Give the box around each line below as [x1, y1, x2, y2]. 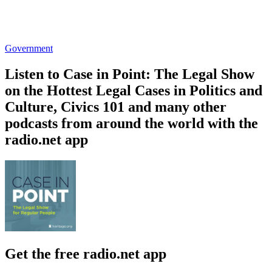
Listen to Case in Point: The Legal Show [5, 66, 254, 82]
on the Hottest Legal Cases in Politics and [5, 82, 262, 98]
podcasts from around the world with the [5, 115, 258, 131]
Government [5, 42, 53, 53]
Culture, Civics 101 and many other [5, 98, 226, 115]
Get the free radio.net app [5, 245, 166, 262]
